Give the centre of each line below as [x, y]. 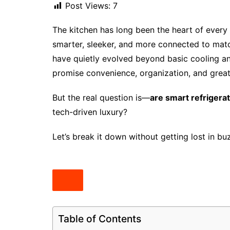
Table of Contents [100, 219]
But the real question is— [101, 98]
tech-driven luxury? [90, 112]
